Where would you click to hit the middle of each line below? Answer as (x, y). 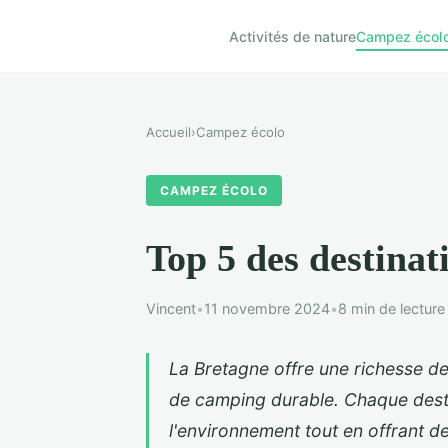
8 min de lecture (391, 308)
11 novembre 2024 (267, 308)
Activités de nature (292, 36)
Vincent (171, 308)
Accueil (168, 132)
